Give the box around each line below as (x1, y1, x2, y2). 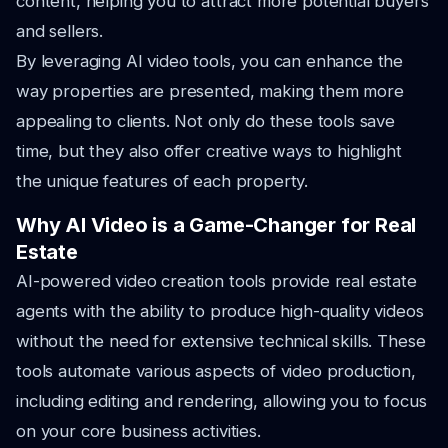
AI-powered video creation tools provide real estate (16, 271, 417, 291)
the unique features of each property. (16, 171, 309, 191)
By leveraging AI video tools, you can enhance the (16, 51, 404, 71)
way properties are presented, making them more (16, 81, 404, 101)
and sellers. (16, 21, 104, 41)
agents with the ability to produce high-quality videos (16, 301, 424, 321)
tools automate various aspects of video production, (16, 361, 416, 381)
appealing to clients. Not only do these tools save (16, 111, 395, 131)
